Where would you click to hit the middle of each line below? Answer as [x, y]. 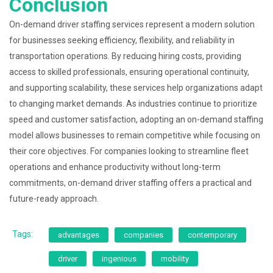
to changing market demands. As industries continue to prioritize [133, 104]
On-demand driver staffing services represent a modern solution [132, 24]
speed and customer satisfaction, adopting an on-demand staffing [136, 119]
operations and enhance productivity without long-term [115, 167]
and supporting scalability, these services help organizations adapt [136, 88]
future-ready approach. [54, 199]
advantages [79, 235]
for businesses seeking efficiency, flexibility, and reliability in [122, 40]
